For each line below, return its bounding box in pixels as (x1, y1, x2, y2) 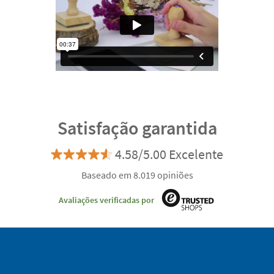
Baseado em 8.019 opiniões (81, 168, 193, 181)
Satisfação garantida (57, 116, 217, 139)
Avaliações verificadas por (59, 194, 154, 206)
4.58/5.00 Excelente (115, 145, 223, 163)
